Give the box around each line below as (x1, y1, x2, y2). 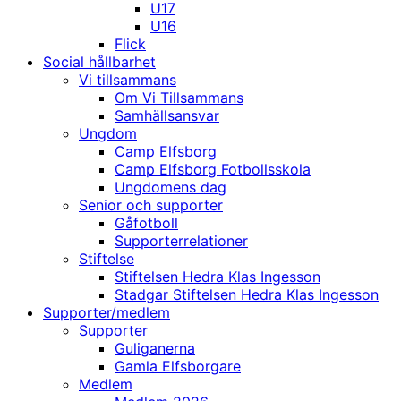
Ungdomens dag (115, 178, 226, 197)
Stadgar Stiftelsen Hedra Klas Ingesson (115, 286, 379, 304)
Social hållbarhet (43, 53, 156, 72)
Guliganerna (115, 339, 195, 358)
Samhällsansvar (115, 107, 219, 125)
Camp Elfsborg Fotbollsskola (115, 160, 311, 179)
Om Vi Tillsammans (115, 89, 243, 107)
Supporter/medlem (43, 303, 170, 322)
